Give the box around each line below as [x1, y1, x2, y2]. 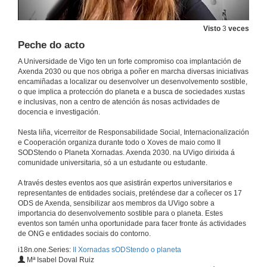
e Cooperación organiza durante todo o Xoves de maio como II [18, 138, 221, 147]
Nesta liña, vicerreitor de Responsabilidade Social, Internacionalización [18, 128, 249, 137]
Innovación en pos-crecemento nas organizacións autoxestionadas [234, 206, 241, 215]
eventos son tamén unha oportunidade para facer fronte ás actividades [18, 219, 246, 228]
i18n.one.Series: [18, 246, 73, 254]
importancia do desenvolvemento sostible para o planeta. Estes [18, 209, 223, 218]
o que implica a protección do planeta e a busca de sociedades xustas [18, 88, 245, 97]
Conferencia [108, 216, 141, 223]
